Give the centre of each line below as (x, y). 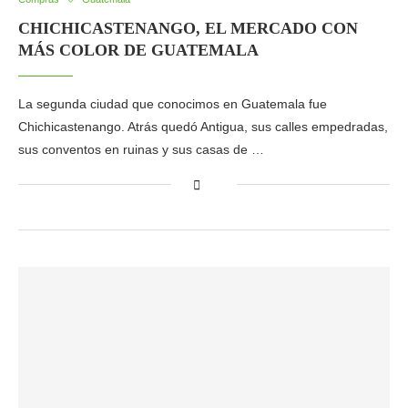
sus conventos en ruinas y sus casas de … (141, 149)
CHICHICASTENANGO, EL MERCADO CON (188, 28)
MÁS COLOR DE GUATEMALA (138, 50)
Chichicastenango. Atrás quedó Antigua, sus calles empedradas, (203, 127)
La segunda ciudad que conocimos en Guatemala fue (173, 104)
